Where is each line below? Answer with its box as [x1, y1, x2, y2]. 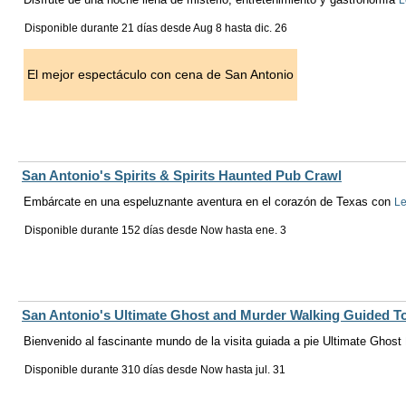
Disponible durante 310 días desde [24, 363, 200, 377]
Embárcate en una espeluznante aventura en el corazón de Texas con [24, 195, 394, 209]
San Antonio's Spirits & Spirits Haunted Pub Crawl [22, 168, 342, 184]
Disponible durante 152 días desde [24, 224, 200, 237]
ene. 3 [256, 224, 286, 237]
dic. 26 [255, 22, 287, 35]
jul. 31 [256, 363, 285, 377]
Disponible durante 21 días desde [24, 22, 193, 35]
